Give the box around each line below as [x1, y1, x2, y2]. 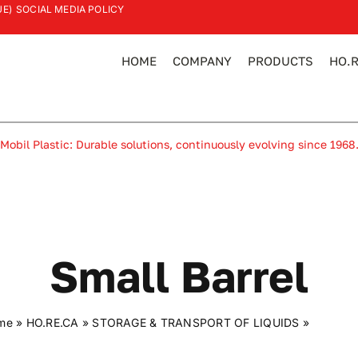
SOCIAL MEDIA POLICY [15, 3, 125, 15]
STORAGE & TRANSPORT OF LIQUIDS [92, 316, 300, 329]
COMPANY [173, 54, 233, 68]
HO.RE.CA [26, 316, 79, 329]
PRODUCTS [248, 54, 314, 68]
